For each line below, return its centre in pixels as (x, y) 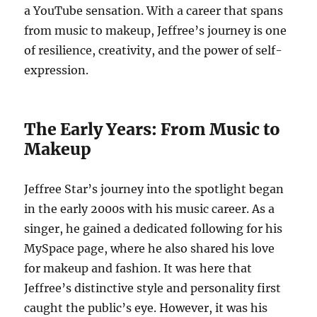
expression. (57, 70)
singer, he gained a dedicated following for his (154, 229)
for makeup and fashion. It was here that (138, 269)
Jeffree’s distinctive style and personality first (153, 288)
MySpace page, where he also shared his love (150, 249)
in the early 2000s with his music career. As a (150, 209)
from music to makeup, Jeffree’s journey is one (156, 31)
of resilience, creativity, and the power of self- (154, 51)
